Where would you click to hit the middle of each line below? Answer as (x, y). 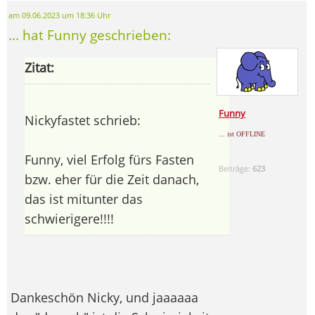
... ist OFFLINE (242, 134)
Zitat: (39, 67)
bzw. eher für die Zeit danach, (112, 179)
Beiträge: (236, 168)
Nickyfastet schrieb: (83, 120)
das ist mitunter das (84, 199)
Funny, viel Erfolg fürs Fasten (109, 159)
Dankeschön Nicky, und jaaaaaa (104, 297)
